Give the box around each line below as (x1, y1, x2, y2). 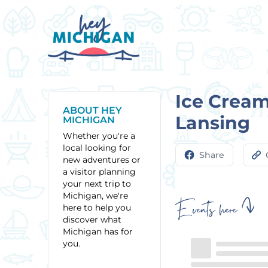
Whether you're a (63, 130, 135, 141)
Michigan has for (63, 226, 133, 237)
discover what (63, 214, 121, 225)
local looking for (63, 142, 131, 153)
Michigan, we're (63, 190, 128, 201)
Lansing (175, 112, 251, 134)
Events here (175, 196, 237, 228)
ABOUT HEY (63, 105, 122, 116)
